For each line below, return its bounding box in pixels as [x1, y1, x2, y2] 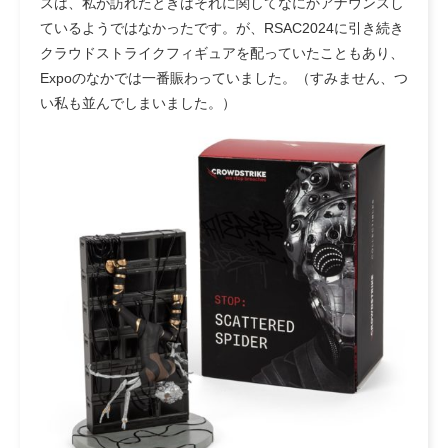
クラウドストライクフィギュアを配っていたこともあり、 [40, 45, 404, 62]
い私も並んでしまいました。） [40, 95, 236, 112]
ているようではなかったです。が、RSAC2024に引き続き [40, 20, 404, 37]
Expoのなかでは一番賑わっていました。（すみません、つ [40, 70, 408, 87]
